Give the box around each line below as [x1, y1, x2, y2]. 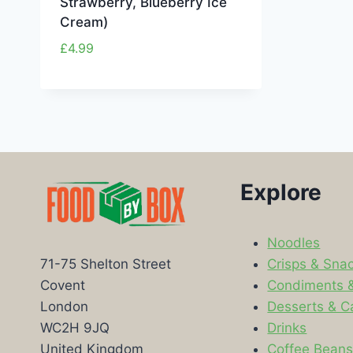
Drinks [267, 319, 307, 336]
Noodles [267, 234, 321, 251]
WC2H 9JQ [40, 320, 110, 336]
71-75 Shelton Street [40, 256, 171, 273]
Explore [240, 178, 322, 206]
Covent [40, 277, 85, 294]
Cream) [59, 14, 108, 31]
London [40, 299, 88, 315]
